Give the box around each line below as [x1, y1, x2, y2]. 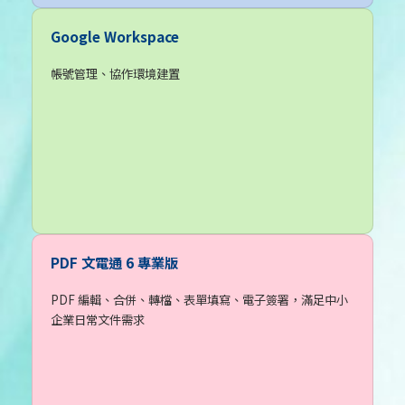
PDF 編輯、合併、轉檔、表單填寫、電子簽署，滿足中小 [51, 290, 348, 308]
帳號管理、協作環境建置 [51, 64, 180, 82]
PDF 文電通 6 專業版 [51, 251, 178, 272]
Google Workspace [51, 25, 179, 46]
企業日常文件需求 [51, 310, 145, 328]
